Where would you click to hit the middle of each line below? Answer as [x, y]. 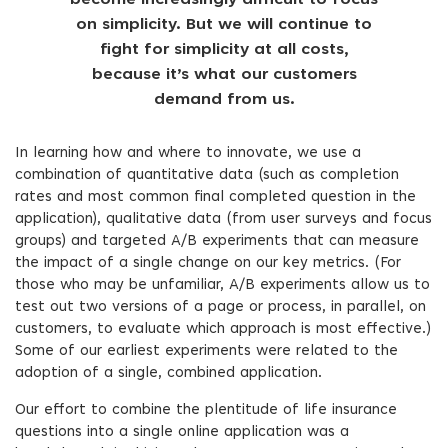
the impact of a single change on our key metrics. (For [208, 263]
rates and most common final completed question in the [215, 197]
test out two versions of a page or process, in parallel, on [220, 307]
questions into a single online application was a [182, 432]
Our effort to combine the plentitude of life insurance [206, 410]
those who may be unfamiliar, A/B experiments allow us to [222, 285]
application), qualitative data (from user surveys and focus [223, 219]
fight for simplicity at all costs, [224, 50]
